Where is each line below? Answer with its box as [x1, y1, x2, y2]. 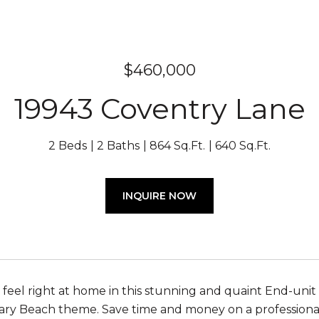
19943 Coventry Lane [14, 91, 305, 126]
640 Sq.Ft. [215, 139, 271, 152]
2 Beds [48, 139, 87, 152]
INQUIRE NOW [122, 189, 197, 202]
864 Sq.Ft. [150, 139, 205, 152]
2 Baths [97, 139, 140, 152]
